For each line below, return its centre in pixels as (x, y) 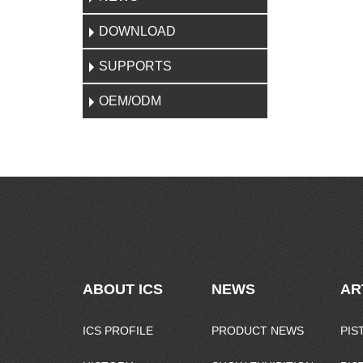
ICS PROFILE (118, 331)
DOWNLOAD (137, 31)
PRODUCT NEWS (257, 331)
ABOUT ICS (123, 289)
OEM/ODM (130, 101)
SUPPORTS (135, 66)
